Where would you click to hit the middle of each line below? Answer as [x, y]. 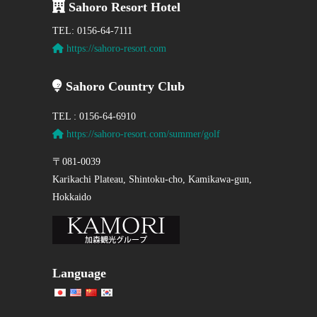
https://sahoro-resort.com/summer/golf [142, 134]
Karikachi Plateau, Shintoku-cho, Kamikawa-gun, [152, 180]
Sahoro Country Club [124, 87]
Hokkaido [72, 197]
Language [80, 273]
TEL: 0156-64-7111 [93, 31]
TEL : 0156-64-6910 [94, 117]
